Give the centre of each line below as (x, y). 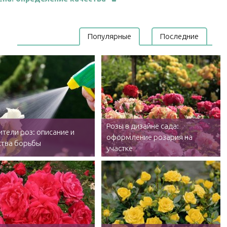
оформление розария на (149, 137)
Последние (179, 36)
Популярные (109, 36)
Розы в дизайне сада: (143, 126)
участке (120, 148)
